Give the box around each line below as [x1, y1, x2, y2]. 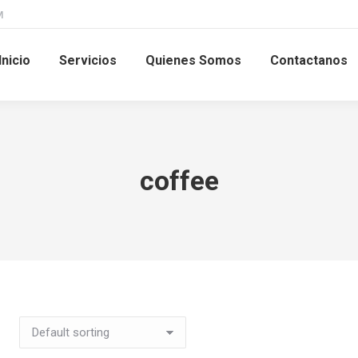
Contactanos [270, 53, 348, 68]
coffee [139, 165, 219, 197]
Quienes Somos [145, 53, 241, 68]
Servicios [59, 53, 117, 68]
